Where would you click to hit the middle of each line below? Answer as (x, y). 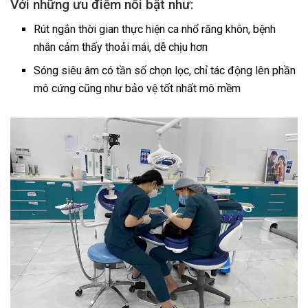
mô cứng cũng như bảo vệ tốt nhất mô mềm (139, 89)
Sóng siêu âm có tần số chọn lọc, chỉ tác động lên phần (165, 71)
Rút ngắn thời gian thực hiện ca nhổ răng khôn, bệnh (155, 30)
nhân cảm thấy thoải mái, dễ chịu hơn (121, 47)
